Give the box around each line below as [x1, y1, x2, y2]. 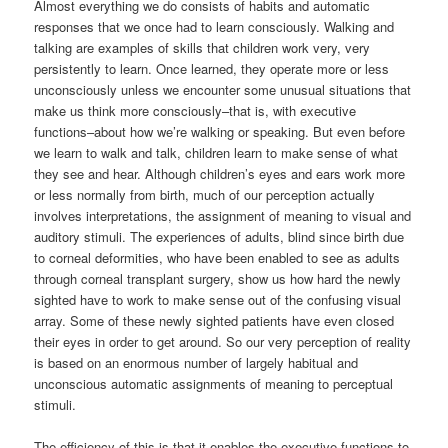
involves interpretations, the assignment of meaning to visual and [34, 206, 412, 226]
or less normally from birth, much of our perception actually [34, 185, 376, 205]
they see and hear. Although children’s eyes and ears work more [34, 164, 406, 184]
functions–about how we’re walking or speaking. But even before [34, 122, 406, 142]
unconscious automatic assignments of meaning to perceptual [34, 374, 394, 394]
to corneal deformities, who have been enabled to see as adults [34, 248, 401, 268]
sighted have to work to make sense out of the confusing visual [34, 290, 402, 310]
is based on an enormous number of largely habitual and [34, 353, 359, 373]
